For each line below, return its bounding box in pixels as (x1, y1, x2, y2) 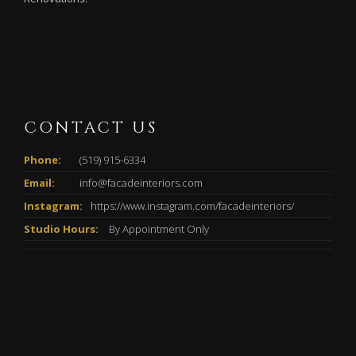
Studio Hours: (24, 221, 99, 236)
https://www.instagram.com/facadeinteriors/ (91, 198, 294, 213)
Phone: (24, 152, 61, 167)
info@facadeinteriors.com (79, 175, 203, 190)
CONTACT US (24, 116, 157, 138)
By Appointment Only (106, 221, 209, 236)
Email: (24, 175, 55, 190)
